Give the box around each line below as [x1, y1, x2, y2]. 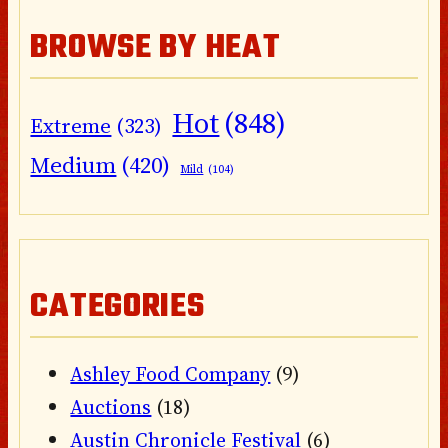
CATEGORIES [30, 282, 205, 334]
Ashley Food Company [70, 360, 271, 389]
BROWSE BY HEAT [30, 22, 281, 74]
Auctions [70, 393, 152, 422]
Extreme [30, 111, 112, 140]
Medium [30, 148, 117, 181]
